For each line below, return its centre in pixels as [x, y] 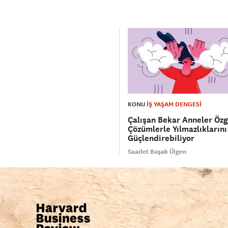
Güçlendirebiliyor [161, 138]
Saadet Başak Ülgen [157, 152]
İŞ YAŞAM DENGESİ [174, 105]
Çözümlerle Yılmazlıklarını [177, 129]
